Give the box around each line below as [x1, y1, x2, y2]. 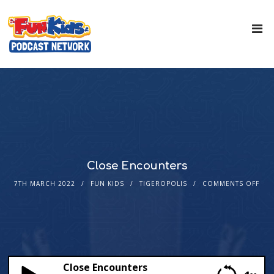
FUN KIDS [91, 179, 125, 188]
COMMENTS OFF [202, 179, 260, 188]
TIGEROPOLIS [139, 179, 188, 188]
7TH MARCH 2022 [14, 179, 76, 188]
